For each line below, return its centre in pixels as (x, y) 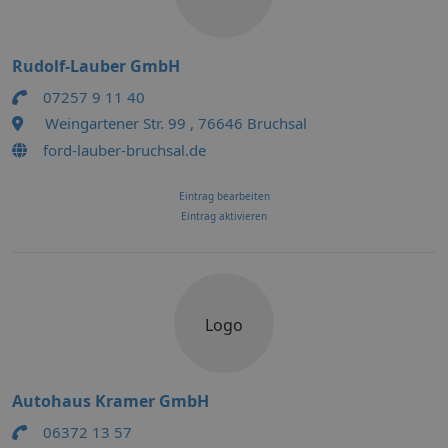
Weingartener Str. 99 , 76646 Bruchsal (176, 123)
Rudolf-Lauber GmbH (96, 66)
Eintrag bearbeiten (224, 196)
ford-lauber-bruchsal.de (124, 150)
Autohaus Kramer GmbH (110, 401)
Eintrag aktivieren (224, 216)
